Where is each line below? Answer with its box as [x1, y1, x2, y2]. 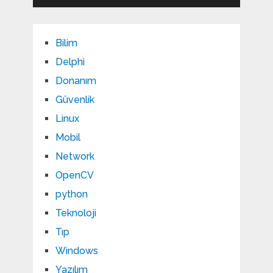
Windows [55, 245, 98, 257]
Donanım [55, 75, 96, 87]
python [55, 188, 88, 200]
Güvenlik [55, 94, 94, 106]
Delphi [55, 56, 85, 68]
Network [55, 151, 94, 163]
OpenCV [55, 169, 94, 182]
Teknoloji [55, 207, 96, 219]
